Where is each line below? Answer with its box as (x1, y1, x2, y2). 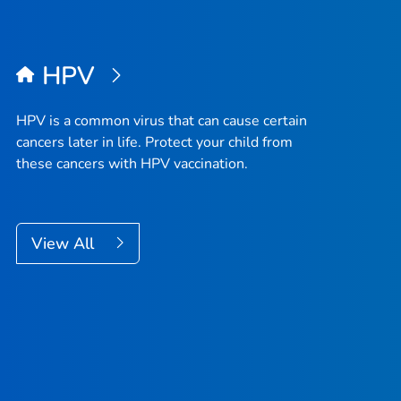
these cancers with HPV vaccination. (16, 154, 248, 175)
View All (31, 233, 98, 255)
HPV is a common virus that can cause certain (16, 111, 307, 132)
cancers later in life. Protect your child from (16, 132, 293, 153)
